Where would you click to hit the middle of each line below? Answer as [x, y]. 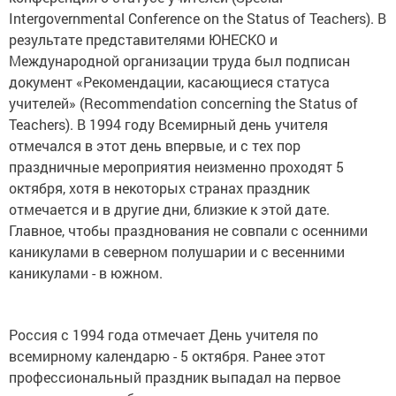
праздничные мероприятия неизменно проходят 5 [176, 167]
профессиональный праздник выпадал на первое [175, 377]
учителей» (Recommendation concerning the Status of [183, 103]
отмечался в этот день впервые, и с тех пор [155, 145]
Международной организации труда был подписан [179, 61]
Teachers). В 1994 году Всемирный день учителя [168, 124]
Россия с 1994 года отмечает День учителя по [164, 335]
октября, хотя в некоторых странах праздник [159, 188]
